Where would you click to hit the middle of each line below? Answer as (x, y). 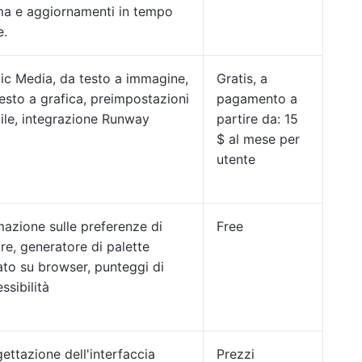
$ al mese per (258, 139)
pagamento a (257, 99)
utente (236, 159)
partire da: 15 (257, 119)
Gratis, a (242, 78)
